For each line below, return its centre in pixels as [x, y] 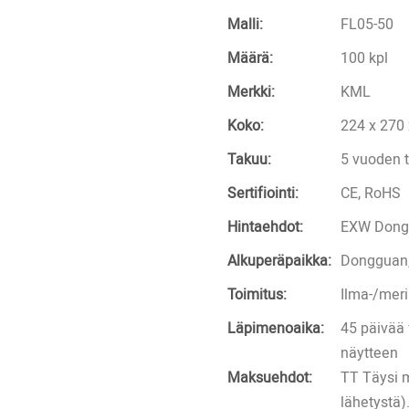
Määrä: [250, 58]
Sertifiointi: [263, 193]
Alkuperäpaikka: [279, 261]
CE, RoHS [371, 193]
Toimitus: [257, 294]
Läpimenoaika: [276, 328]
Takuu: [249, 159]
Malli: [245, 24]
